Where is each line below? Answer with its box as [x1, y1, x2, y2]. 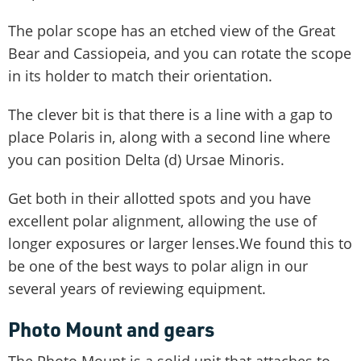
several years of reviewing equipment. [8, 278, 266, 298]
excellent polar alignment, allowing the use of [8, 210, 317, 230]
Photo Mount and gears [8, 315, 214, 342]
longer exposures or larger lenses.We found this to [8, 233, 352, 253]
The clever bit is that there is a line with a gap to [8, 104, 333, 124]
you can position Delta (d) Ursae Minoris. [8, 149, 284, 169]
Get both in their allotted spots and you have [8, 188, 311, 208]
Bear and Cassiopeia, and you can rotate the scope [8, 43, 351, 63]
